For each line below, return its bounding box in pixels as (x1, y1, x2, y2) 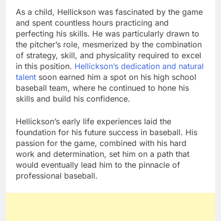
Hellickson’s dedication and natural (74, 61, 204, 71)
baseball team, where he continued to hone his (16, 82, 189, 93)
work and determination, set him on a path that (16, 148, 189, 159)
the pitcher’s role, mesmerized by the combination (16, 39, 202, 49)
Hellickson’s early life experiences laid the (16, 116, 171, 126)
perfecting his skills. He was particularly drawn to (16, 28, 199, 38)
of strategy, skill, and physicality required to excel (16, 50, 201, 60)
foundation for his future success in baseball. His (16, 127, 197, 137)
